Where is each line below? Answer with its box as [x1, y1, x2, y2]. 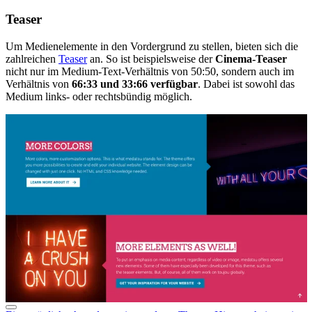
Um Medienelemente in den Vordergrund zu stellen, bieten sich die [6, 40, 298, 52]
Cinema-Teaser [215, 52, 287, 65]
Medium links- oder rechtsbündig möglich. [6, 90, 195, 102]
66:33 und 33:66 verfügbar [72, 77, 198, 90]
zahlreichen [6, 52, 58, 65]
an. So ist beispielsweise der [87, 52, 215, 65]
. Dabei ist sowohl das [198, 77, 295, 90]
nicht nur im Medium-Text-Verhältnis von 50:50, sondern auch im [6, 65, 294, 77]
